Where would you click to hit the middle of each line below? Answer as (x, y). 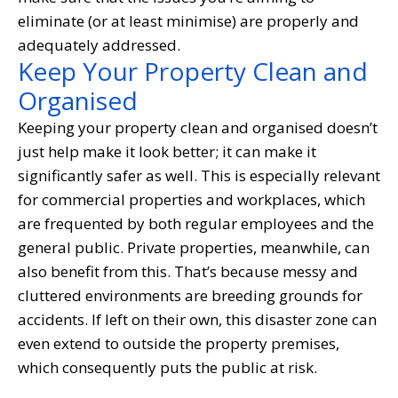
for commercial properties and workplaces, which (191, 199)
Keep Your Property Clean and (193, 71)
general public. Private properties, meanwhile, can (194, 247)
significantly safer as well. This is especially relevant (199, 175)
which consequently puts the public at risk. (167, 367)
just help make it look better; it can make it (167, 151)
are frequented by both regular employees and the (196, 223)
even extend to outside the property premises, (179, 343)
